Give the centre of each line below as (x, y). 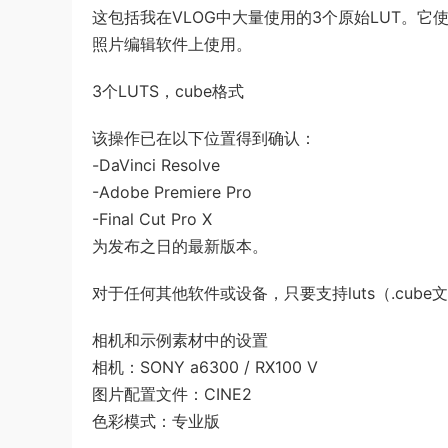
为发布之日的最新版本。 (180, 246)
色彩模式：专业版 (156, 421)
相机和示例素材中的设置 (180, 340)
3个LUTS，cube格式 (168, 91)
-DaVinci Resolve (156, 165)
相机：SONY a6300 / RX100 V (205, 367)
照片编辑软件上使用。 (172, 44)
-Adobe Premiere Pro (172, 192)
